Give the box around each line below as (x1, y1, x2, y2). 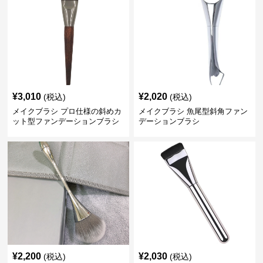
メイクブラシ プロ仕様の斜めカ (12, 107, 122, 116)
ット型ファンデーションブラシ (12, 117, 120, 126)
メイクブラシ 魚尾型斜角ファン (138, 107, 248, 116)
